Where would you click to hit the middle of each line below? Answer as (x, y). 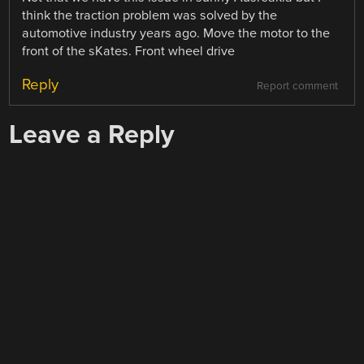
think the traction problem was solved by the (150, 15)
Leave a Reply (92, 134)
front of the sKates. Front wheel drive (129, 51)
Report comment (297, 86)
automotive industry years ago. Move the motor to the (176, 33)
